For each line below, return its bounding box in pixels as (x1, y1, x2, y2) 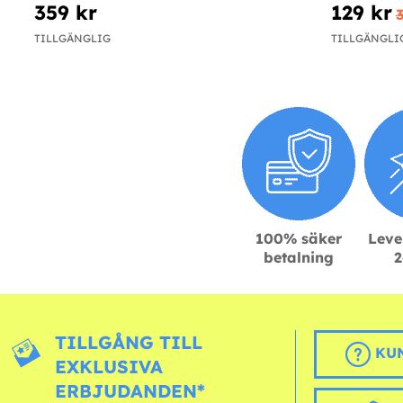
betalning (264, 248, 334, 267)
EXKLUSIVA (55, 355, 164, 379)
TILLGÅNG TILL (55, 331, 203, 354)
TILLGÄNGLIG (34, 31, 111, 46)
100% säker (255, 229, 342, 248)
